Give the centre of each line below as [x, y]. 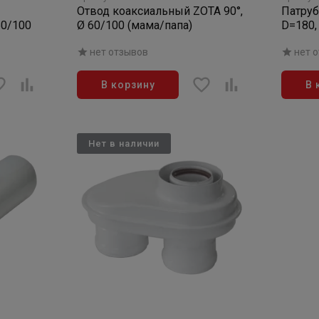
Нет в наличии [124, 143]
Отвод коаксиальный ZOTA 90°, [160, 11]
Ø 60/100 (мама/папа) [135, 25]
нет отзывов [119, 52]
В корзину [128, 85]
